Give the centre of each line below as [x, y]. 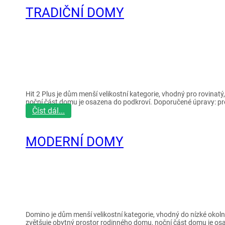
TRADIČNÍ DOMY [75, 13]
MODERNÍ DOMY [75, 142]
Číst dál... [48, 111]
